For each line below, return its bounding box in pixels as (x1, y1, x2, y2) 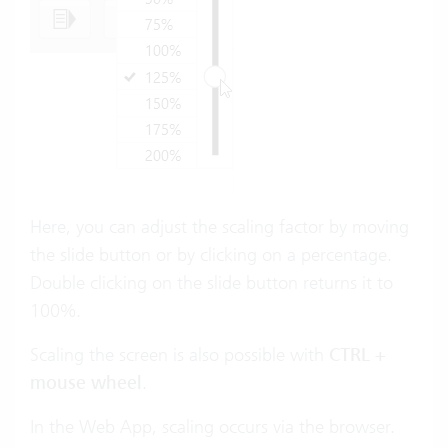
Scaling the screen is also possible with (30, 343, 329, 367)
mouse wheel (30, 371, 142, 396)
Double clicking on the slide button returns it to (30, 271, 393, 295)
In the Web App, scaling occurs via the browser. (30, 415, 395, 439)
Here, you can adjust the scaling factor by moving (30, 215, 409, 239)
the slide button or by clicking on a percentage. (30, 243, 392, 267)
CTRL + (329, 343, 386, 368)
